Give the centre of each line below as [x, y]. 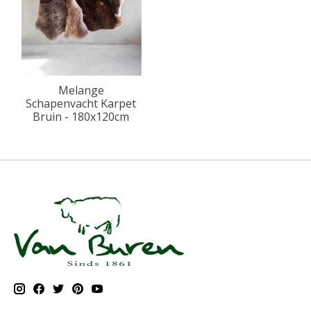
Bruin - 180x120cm [81, 116]
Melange [81, 90]
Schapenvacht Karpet [81, 103]
